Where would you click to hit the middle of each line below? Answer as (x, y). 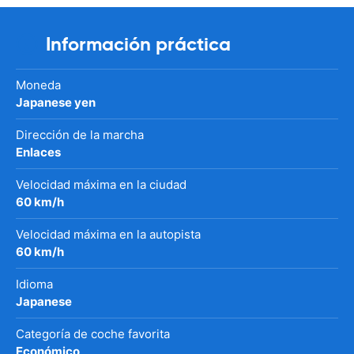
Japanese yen (56, 102)
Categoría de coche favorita (93, 333)
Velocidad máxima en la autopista (108, 234)
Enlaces (38, 152)
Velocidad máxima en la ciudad (101, 184)
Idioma (34, 284)
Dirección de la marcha (80, 134)
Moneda (38, 85)
